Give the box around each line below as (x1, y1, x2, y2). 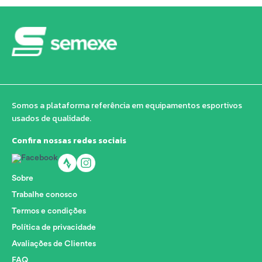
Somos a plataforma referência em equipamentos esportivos (12, 99, 242, 112)
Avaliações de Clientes (12, 239, 96, 248)
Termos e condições (12, 206, 86, 215)
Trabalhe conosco (12, 190, 77, 199)
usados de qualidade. (12, 112, 91, 125)
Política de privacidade (12, 223, 96, 232)
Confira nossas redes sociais (12, 134, 126, 147)
